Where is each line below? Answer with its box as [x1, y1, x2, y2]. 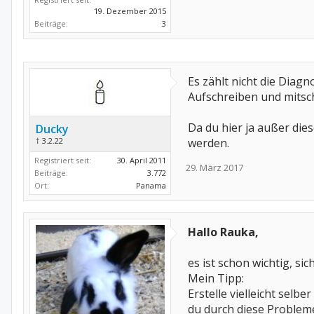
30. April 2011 [117, 155, 166, 165]
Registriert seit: [34, 155, 91, 165]
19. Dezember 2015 [94, 6, 166, 16]
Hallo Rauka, [188, 224, 259, 240]
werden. [188, 135, 229, 151]
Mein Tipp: [188, 271, 244, 286]
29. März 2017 [186, 161, 243, 174]
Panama [136, 180, 166, 191]
